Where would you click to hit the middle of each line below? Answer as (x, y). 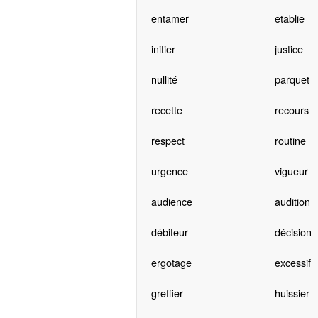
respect (168, 141)
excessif (292, 263)
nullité (164, 79)
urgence (169, 171)
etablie (289, 18)
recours (291, 110)
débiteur (169, 232)
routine (290, 141)
